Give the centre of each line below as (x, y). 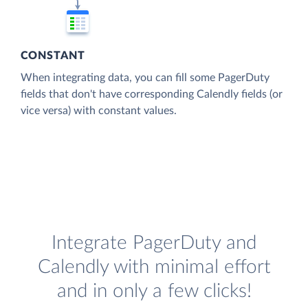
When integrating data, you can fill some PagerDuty (145, 77)
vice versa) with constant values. (99, 110)
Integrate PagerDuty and (154, 243)
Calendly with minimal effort (154, 267)
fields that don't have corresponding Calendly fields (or (152, 94)
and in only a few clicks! (154, 291)
